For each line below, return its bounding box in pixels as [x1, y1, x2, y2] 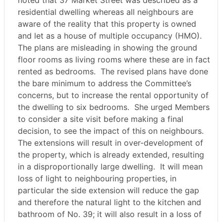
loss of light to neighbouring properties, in [18, 173, 176, 184]
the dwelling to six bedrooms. [18, 102, 129, 112]
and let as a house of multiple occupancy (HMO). [18, 31, 202, 41]
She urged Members [132, 102, 210, 112]
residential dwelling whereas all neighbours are [18, 7, 193, 17]
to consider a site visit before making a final [18, 114, 183, 124]
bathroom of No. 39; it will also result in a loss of [18, 209, 202, 220]
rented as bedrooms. [18, 66, 96, 77]
